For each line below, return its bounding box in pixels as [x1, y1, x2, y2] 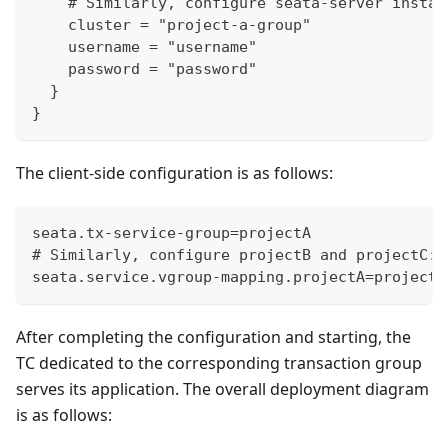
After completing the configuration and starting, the [16, 326, 411, 349]
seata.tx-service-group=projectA [32, 224, 311, 243]
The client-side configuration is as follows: [16, 162, 333, 185]
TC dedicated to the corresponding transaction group [16, 352, 422, 375]
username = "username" [32, 38, 257, 57]
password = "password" [32, 60, 257, 79]
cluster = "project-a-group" [32, 16, 311, 35]
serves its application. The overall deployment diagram [16, 378, 429, 401]
